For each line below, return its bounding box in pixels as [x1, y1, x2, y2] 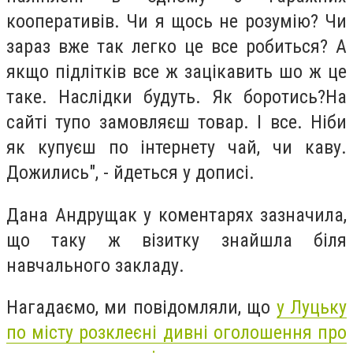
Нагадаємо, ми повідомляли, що [6, 296, 277, 319]
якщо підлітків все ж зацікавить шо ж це [6, 61, 347, 84]
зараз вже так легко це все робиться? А [6, 35, 347, 58]
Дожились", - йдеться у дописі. [6, 162, 255, 184]
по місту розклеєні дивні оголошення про [6, 321, 347, 344]
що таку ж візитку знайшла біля [6, 229, 347, 251]
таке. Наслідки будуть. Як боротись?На [6, 86, 347, 109]
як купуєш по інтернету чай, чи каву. [6, 136, 347, 159]
